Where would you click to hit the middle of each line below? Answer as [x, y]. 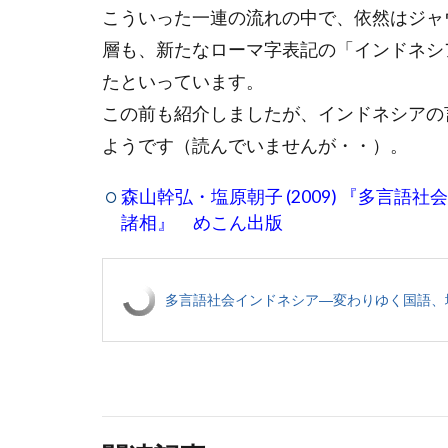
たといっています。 [183, 82]
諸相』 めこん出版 [201, 223]
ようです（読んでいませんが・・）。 [255, 146]
